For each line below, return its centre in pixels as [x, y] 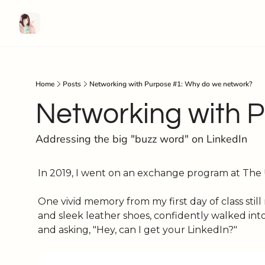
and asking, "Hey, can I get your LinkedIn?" [138, 230]
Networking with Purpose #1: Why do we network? [171, 84]
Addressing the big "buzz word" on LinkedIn [141, 139]
